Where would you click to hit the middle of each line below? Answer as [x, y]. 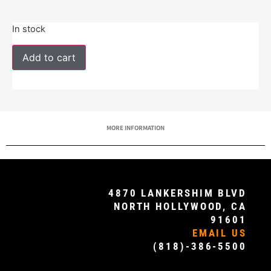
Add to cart [49, 57]
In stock [29, 29]
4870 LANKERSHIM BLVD [177, 193]
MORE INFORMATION [135, 127]
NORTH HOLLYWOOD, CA [180, 206]
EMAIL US [219, 233]
